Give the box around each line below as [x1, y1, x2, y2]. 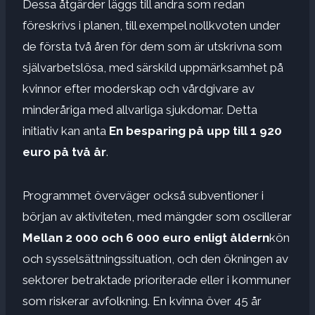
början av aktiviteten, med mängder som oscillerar [22, 209, 292, 224]
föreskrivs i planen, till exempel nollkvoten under [22, 18, 281, 32]
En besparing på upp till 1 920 [109, 123, 282, 138]
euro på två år [22, 144, 106, 159]
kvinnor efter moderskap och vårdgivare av [22, 81, 255, 96]
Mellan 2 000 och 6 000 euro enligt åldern [22, 230, 269, 245]
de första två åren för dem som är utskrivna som [22, 39, 282, 53]
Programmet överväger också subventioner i [22, 188, 264, 202]
